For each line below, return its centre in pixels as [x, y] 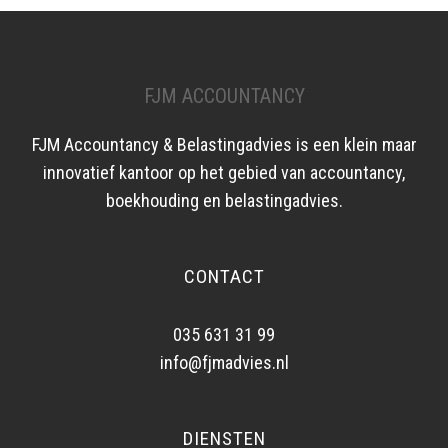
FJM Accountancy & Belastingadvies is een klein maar [224, 144]
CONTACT [224, 276]
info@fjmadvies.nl [224, 362]
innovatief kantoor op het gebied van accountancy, [224, 172]
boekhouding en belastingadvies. [224, 200]
